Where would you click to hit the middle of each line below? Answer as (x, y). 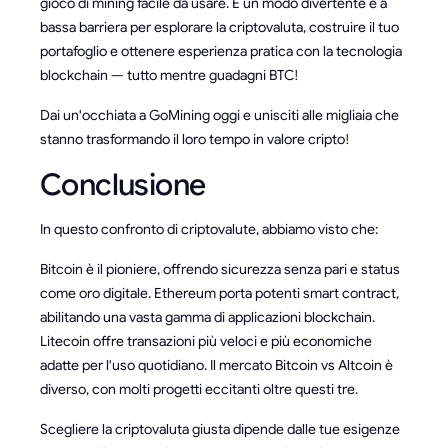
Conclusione (123, 184)
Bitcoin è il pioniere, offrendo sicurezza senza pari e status (220, 268)
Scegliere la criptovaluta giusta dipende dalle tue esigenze (220, 428)
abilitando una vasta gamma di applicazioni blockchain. (207, 316)
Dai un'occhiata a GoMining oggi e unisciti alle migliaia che (219, 114)
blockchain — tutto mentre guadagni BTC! (169, 74)
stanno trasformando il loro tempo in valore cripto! (195, 138)
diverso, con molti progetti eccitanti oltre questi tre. (199, 388)
